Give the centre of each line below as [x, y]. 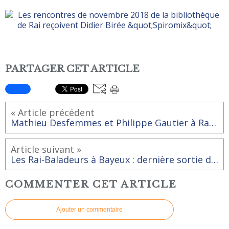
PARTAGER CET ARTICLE [72, 69]
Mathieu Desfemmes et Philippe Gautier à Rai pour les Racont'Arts [213, 122]
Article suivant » [46, 149]
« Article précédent [53, 112]
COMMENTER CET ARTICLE [91, 185]
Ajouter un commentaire [89, 210]
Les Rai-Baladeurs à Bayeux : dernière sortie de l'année [215, 159]
